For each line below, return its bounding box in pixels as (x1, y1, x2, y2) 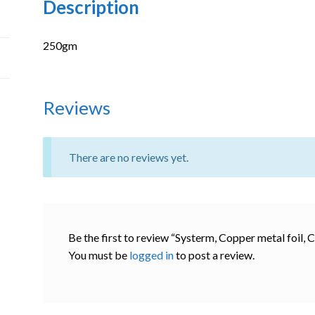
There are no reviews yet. (69, 150, 189, 164)
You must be (68, 248, 130, 262)
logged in (129, 248, 174, 262)
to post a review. (174, 248, 255, 262)
